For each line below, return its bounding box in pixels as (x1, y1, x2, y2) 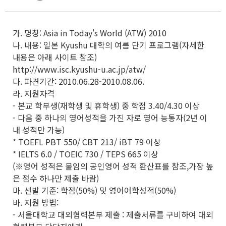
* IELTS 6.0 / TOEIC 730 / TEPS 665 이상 (13, 148, 158, 160)
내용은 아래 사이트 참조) (13, 51, 97, 63)
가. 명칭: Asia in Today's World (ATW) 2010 (13, 27, 166, 39)
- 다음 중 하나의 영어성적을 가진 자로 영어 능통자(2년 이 (13, 111, 207, 124)
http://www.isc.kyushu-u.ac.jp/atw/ (13, 63, 146, 75)
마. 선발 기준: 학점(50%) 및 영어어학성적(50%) (13, 184, 176, 196)
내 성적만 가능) (13, 124, 65, 136)
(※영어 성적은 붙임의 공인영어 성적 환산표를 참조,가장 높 (13, 160, 213, 172)
